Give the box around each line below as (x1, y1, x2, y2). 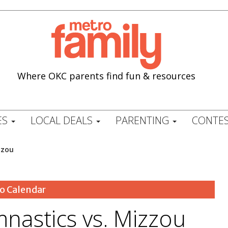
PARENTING (115, 113, 172, 127)
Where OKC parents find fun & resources (17, 69, 196, 82)
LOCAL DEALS (30, 113, 95, 127)
